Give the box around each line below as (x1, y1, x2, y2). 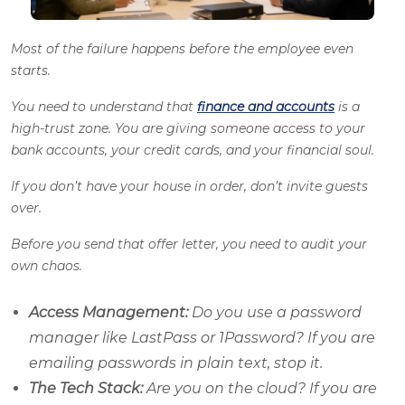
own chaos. (11, 258, 82, 275)
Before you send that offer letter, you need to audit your (11, 236, 367, 253)
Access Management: (29, 304, 188, 322)
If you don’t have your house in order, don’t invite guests (11, 178, 368, 195)
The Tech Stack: (29, 380, 143, 398)
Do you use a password (188, 304, 362, 322)
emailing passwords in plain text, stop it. (29, 354, 323, 372)
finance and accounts (197, 99, 334, 116)
